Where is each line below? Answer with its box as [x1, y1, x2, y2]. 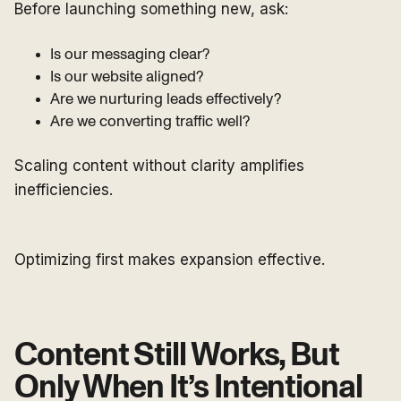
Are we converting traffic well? [50, 114, 250, 130]
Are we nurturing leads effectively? [50, 91, 281, 107]
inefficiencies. [14, 181, 113, 200]
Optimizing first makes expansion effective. [14, 251, 325, 269]
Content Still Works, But [14, 339, 340, 372]
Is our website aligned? [50, 69, 203, 85]
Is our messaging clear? [50, 47, 209, 63]
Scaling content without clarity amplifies [14, 157, 304, 175]
